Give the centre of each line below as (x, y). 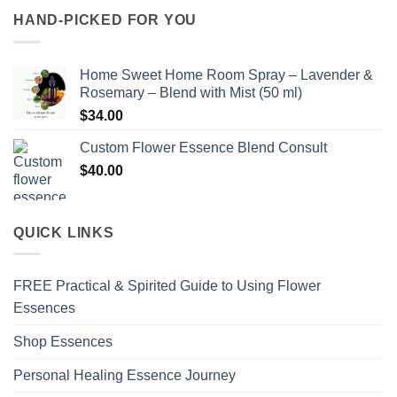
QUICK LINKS (64, 232)
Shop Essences (63, 342)
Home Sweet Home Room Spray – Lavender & (226, 74)
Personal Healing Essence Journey (125, 376)
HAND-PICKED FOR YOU (105, 20)
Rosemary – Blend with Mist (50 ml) (191, 92)
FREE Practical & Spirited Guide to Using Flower (167, 286)
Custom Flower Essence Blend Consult (203, 147)
